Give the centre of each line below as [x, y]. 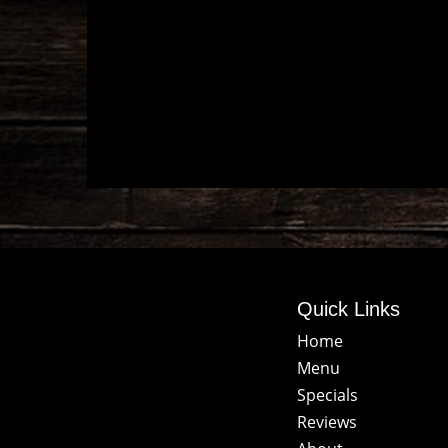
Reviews [327, 422]
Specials [327, 395]
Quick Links [348, 309]
